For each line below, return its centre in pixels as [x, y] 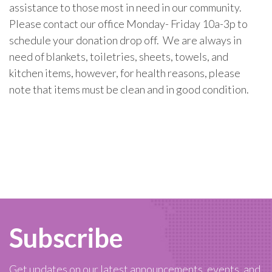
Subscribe [66, 237]
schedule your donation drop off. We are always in [125, 40]
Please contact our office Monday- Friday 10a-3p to [128, 23]
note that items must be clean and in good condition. [129, 89]
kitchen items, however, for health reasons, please [125, 73]
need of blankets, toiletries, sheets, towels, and [119, 56]
